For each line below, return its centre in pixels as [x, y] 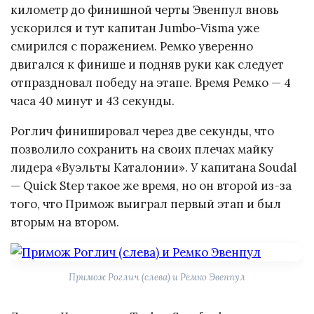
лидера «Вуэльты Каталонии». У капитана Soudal [153, 167]
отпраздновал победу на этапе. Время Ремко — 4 [151, 83]
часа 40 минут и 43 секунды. [93, 101]
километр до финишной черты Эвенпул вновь [145, 10]
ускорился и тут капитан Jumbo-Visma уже [135, 28]
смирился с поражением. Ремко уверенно [132, 47]
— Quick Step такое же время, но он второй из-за [151, 185]
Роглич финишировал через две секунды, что [142, 131]
